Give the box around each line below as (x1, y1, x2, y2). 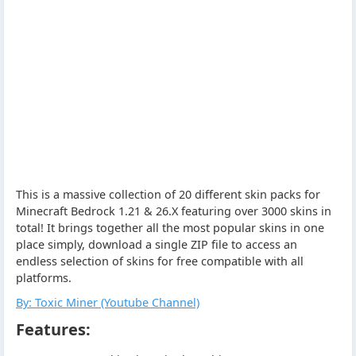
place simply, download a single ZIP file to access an (16, 236, 297, 252)
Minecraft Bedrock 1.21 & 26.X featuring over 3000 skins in (16, 203, 331, 219)
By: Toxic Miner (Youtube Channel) (16, 294, 199, 310)
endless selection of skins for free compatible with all (16, 253, 304, 269)
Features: (16, 319, 91, 341)
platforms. (16, 269, 72, 285)
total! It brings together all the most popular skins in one (16, 219, 324, 235)
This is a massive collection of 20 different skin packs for (16, 186, 320, 202)
